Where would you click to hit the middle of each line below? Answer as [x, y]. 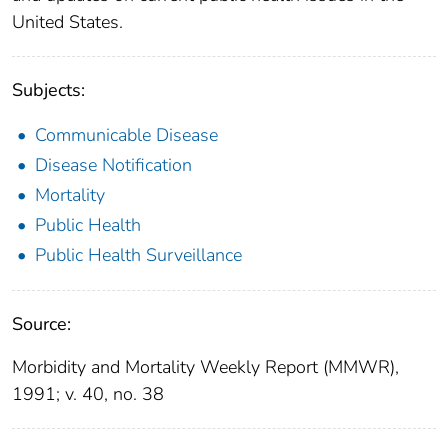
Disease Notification [113, 164]
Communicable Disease [126, 134]
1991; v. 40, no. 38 [88, 393]
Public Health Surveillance [138, 254]
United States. [67, 21]
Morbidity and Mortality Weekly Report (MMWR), [205, 366]
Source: [41, 323]
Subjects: [48, 89]
